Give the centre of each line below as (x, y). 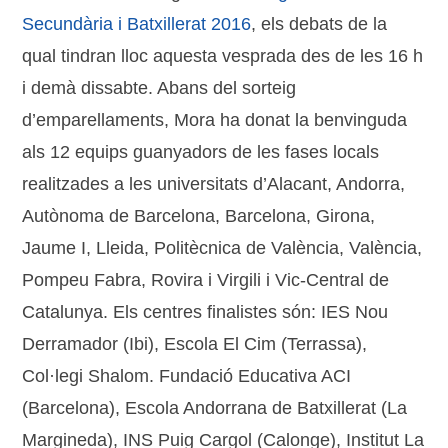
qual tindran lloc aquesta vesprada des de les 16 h (223, 56)
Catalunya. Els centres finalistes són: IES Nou (205, 312)
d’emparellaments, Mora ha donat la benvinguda (215, 120)
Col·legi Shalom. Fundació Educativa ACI (187, 376)
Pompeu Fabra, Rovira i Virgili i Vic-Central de (206, 280)
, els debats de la (319, 24)
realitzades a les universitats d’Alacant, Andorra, (214, 184)
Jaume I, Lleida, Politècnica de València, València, (222, 248)
